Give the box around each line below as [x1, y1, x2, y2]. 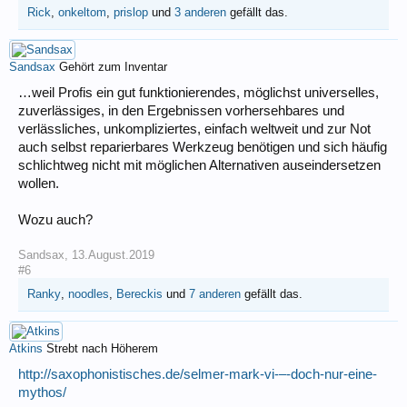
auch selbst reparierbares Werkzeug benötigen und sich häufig [18, 139, 387, 154]
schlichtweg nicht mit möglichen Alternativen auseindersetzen [18, 157, 381, 173]
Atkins [9, 341, 43, 355]
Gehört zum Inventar [59, 59, 167, 74]
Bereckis [116, 286, 163, 301]
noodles [68, 286, 109, 301]
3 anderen [174, 5, 226, 19]
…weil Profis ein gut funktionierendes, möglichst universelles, [18, 84, 379, 100]
